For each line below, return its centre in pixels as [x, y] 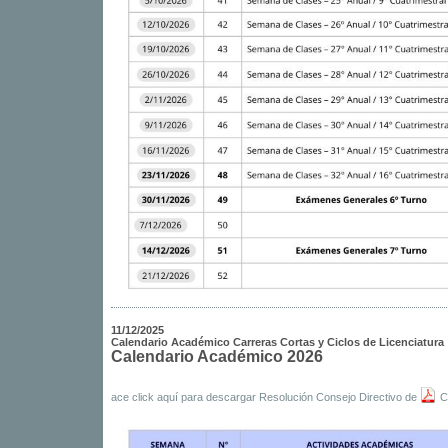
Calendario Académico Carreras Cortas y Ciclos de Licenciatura [277, 342]
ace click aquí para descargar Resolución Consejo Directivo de [265, 397]
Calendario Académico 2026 [216, 356]
